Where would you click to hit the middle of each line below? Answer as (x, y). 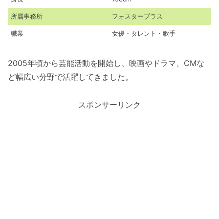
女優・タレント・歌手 (144, 34)
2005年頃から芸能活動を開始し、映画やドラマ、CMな (106, 63)
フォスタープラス (137, 17)
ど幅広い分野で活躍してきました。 (70, 77)
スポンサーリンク (109, 105)
